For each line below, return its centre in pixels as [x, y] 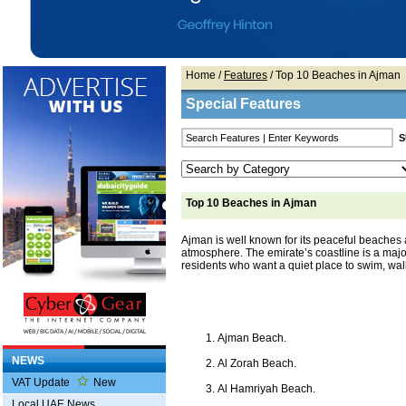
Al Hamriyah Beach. [266, 388]
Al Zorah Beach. [257, 363]
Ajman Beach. [252, 338]
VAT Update [42, 382]
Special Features [243, 104]
